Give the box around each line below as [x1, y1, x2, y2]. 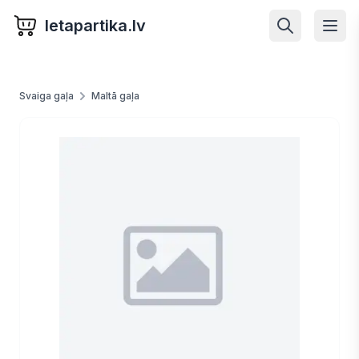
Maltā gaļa [91, 90, 139, 102]
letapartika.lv [45, 16, 146, 35]
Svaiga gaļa [19, 90, 74, 102]
